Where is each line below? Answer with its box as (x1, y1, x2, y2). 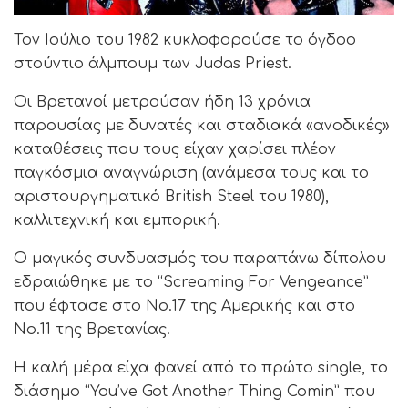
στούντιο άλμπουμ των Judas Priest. (14, 55, 291, 72)
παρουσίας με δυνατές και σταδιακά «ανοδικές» (14, 117, 390, 134)
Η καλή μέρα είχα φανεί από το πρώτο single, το (14, 359, 388, 376)
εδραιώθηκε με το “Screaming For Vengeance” (14, 273, 369, 291)
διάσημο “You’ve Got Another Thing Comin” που (14, 382, 375, 400)
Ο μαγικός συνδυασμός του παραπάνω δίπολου (14, 250, 386, 267)
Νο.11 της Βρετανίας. (14, 321, 170, 338)
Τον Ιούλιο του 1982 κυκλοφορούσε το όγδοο (14, 31, 356, 48)
